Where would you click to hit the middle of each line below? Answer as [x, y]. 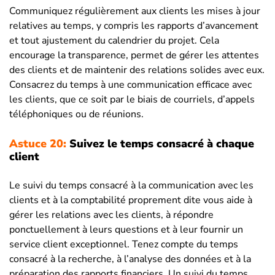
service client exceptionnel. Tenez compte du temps [124, 244]
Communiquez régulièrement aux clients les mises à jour [135, 11]
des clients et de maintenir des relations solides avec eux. [137, 70]
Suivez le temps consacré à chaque [160, 143]
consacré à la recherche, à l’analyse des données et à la [130, 259]
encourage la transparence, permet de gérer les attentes [134, 55]
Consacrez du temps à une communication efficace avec [130, 84]
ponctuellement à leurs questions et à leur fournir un [126, 229]
